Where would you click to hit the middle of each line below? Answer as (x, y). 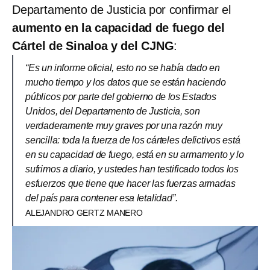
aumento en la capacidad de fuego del (118, 28)
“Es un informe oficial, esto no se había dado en (123, 68)
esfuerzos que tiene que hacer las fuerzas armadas (130, 184)
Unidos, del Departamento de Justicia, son (113, 111)
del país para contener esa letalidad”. (102, 198)
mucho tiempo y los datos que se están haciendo (126, 83)
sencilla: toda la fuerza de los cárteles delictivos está (133, 140)
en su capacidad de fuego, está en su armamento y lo (135, 155)
